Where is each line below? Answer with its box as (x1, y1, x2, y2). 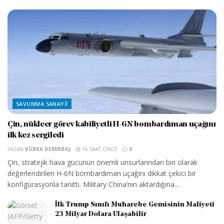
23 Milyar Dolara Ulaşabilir (55, 210, 146, 218)
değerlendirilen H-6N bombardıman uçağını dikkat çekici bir (7, 168, 196, 178)
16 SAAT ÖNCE (80, 145, 117, 152)
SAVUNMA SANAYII (16, 99, 68, 107)
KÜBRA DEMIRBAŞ (25, 145, 71, 152)
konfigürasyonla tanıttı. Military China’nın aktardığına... (7, 179, 179, 189)
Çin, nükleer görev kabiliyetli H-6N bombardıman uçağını (7, 120, 216, 128)
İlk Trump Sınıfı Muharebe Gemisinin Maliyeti (55, 200, 214, 208)
